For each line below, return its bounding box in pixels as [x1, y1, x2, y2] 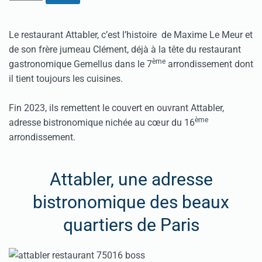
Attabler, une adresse [49, 169, 213, 190]
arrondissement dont [166, 58, 253, 70]
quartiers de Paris [63, 215, 199, 236]
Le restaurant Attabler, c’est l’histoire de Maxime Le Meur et [9, 29, 253, 41]
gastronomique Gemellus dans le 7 [9, 58, 152, 70]
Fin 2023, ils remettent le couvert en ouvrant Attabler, [9, 102, 224, 114]
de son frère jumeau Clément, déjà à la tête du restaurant [9, 44, 241, 56]
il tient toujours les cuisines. [9, 73, 123, 85]
